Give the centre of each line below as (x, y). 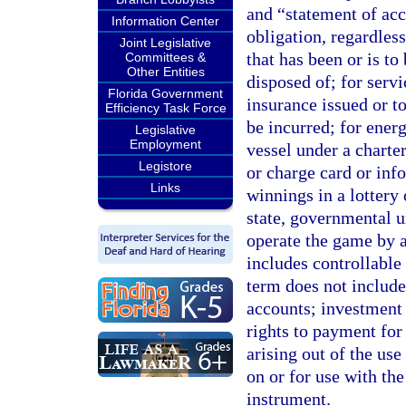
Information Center (165, 21)
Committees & (165, 57)
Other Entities (165, 72)
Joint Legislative (165, 43)
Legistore (165, 166)
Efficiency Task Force (165, 108)
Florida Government (165, 93)
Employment (165, 144)
